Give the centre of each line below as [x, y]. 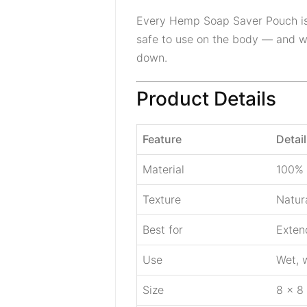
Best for [163, 230]
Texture [162, 199]
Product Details [206, 99]
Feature [162, 139]
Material [163, 169]
